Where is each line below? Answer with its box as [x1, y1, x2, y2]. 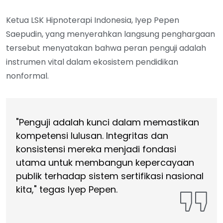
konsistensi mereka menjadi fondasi [16, 142, 176, 155]
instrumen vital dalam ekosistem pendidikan [6, 56, 178, 68]
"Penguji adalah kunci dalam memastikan [16, 115, 199, 128]
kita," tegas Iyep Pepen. [16, 183, 117, 196]
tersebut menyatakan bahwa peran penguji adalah [6, 42, 206, 54]
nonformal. [6, 70, 49, 82]
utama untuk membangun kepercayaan [16, 156, 194, 169]
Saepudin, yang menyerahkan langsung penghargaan [6, 28, 215, 40]
